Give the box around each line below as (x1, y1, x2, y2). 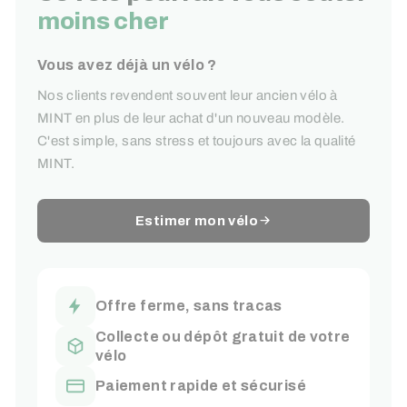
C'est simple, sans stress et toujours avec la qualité (37, 133, 356, 148)
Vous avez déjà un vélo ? (37, 56, 217, 73)
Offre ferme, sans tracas (95, 298, 283, 314)
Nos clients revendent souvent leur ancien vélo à (37, 87, 338, 103)
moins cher (37, 7, 169, 34)
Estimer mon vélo (135, 213, 258, 228)
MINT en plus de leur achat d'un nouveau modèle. (37, 110, 345, 125)
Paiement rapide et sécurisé (95, 378, 306, 394)
